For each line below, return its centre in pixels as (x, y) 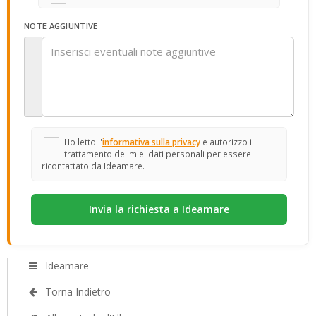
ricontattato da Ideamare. (93, 166)
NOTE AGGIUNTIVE (61, 26)
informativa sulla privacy (151, 142)
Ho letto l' (83, 142)
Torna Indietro (77, 292)
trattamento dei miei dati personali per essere (158, 154)
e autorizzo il (227, 142)
